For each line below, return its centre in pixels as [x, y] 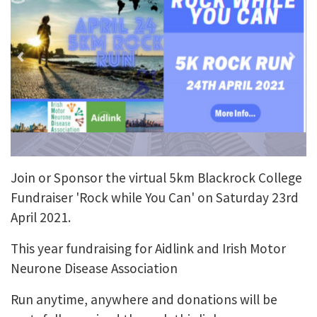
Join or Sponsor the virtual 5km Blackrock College [156, 177]
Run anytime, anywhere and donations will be [144, 299]
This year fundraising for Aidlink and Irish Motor [148, 248]
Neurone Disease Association [94, 268]
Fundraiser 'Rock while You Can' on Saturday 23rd [155, 197]
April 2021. [41, 217]
